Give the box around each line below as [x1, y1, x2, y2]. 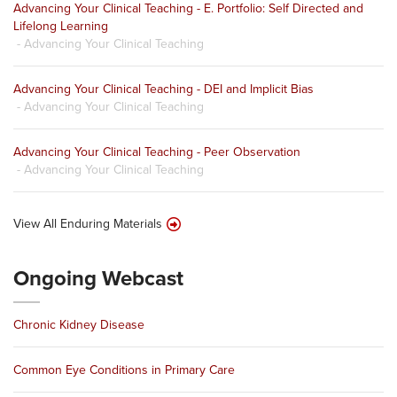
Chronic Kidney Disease [13, 315, 144, 333]
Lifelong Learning [13, 17, 108, 35]
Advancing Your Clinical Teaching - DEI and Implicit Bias [13, 80, 314, 97]
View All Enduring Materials [13, 214, 162, 232]
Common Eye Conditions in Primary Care [13, 361, 235, 378]
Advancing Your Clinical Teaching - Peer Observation [13, 143, 300, 160]
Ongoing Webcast [13, 262, 183, 293]
